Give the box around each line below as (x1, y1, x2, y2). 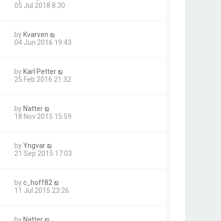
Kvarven (23, 31, 48, 38)
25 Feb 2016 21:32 (14, 75, 71, 83)
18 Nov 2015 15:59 (14, 112, 72, 120)
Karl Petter (23, 68, 56, 75)
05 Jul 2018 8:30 (14, 1, 65, 9)
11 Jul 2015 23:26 (14, 186, 69, 194)
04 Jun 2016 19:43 (14, 38, 72, 46)
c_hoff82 (23, 179, 52, 186)
